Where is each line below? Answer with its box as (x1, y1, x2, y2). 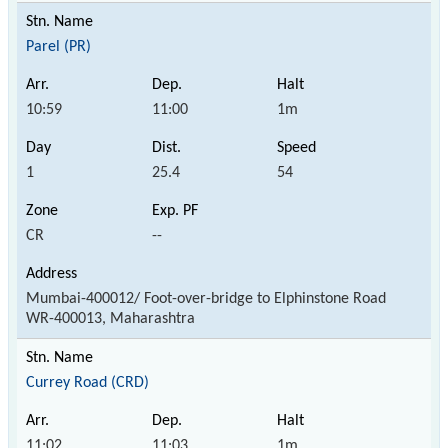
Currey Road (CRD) (26, 374, 149, 391)
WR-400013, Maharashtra (26, 310, 195, 327)
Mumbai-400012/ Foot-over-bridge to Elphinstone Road (26, 290, 386, 307)
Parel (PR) (26, 38, 91, 55)
